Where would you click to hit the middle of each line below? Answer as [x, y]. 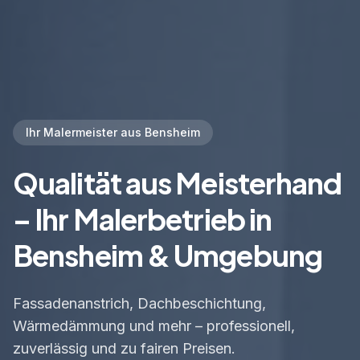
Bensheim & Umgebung [168, 255]
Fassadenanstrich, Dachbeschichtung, [139, 303]
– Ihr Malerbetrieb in [143, 219]
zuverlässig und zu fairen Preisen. [124, 348]
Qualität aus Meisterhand [178, 182]
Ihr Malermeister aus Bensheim [113, 132]
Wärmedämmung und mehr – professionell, [154, 325]
